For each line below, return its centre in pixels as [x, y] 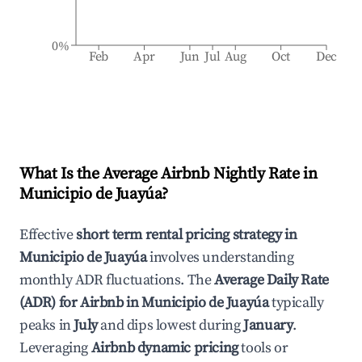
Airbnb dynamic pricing [164, 348]
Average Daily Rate [271, 280]
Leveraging [54, 348]
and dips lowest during [170, 325]
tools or [263, 348]
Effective [48, 235]
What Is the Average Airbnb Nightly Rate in [168, 174]
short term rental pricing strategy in [187, 235]
